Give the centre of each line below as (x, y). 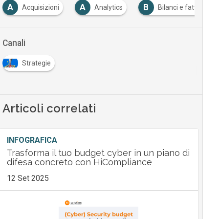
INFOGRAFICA (32, 140)
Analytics (108, 8)
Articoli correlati (49, 109)
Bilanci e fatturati (184, 8)
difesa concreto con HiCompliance (79, 162)
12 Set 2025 (28, 178)
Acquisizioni (40, 8)
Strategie (36, 63)
